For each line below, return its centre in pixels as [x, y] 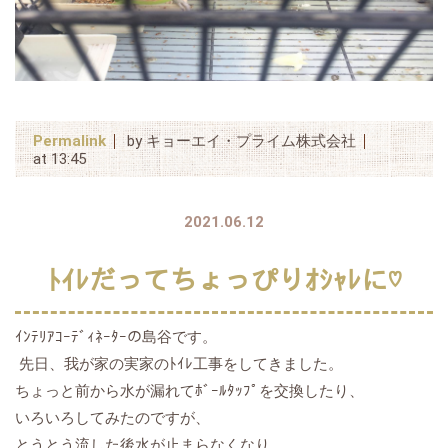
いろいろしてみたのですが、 [112, 418]
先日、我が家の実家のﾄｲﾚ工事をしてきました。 [179, 364]
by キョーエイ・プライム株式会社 [241, 141]
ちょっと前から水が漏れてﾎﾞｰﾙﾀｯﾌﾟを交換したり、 [189, 391]
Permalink [69, 141]
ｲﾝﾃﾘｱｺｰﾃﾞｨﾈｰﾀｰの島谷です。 [116, 337]
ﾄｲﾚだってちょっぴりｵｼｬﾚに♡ [224, 281]
